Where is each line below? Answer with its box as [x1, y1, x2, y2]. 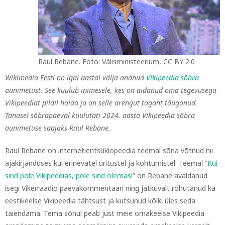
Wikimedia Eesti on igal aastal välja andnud [5, 73, 146, 82]
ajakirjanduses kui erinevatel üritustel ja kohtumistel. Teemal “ [5, 158, 207, 168]
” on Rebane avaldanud [133, 171, 207, 180]
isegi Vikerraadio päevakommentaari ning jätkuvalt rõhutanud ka [5, 183, 215, 193]
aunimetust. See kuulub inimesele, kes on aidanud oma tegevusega [5, 85, 216, 95]
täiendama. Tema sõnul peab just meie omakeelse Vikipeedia [5, 208, 204, 218]
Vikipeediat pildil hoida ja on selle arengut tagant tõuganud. [5, 98, 197, 107]
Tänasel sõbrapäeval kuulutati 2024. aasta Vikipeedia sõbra [5, 110, 195, 120]
